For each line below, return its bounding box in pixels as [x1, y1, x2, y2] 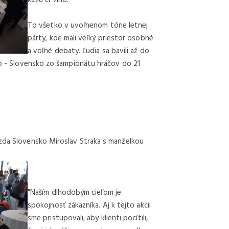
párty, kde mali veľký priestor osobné [28, 32, 153, 44]
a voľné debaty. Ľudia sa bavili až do [28, 44, 149, 57]
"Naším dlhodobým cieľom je [28, 186, 121, 199]
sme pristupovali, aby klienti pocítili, [28, 212, 148, 224]
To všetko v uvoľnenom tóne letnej [28, 19, 148, 32]
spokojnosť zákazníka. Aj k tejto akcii [28, 199, 151, 212]
